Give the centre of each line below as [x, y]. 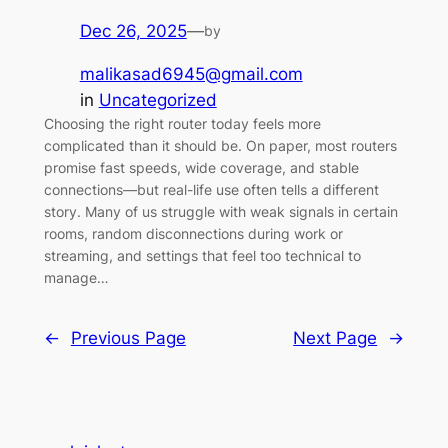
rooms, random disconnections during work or [193, 234]
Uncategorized [157, 100]
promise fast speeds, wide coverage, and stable [201, 168]
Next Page [335, 337]
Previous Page [128, 337]
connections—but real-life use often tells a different [211, 190]
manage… [76, 278]
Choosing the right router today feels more [182, 124]
